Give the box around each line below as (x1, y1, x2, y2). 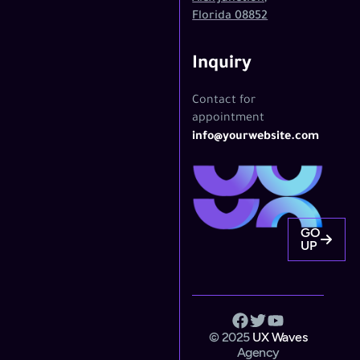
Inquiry (192, 55, 252, 75)
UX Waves (252, 329, 308, 345)
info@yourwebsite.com (192, 131, 320, 144)
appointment (192, 112, 265, 125)
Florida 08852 (192, 10, 268, 23)
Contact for (192, 95, 256, 108)
